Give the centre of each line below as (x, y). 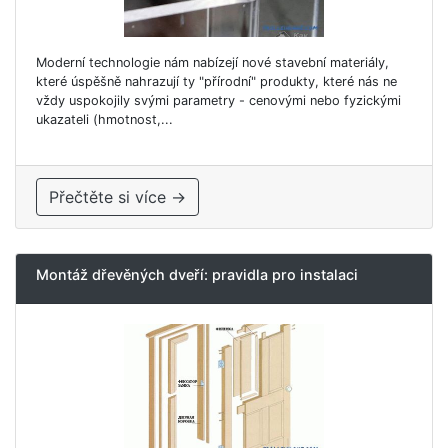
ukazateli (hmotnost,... (104, 119)
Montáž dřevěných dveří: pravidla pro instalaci (197, 274)
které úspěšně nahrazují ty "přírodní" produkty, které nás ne (216, 81)
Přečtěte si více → (117, 196)
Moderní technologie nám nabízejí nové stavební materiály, (212, 62)
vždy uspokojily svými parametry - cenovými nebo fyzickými (218, 100)
